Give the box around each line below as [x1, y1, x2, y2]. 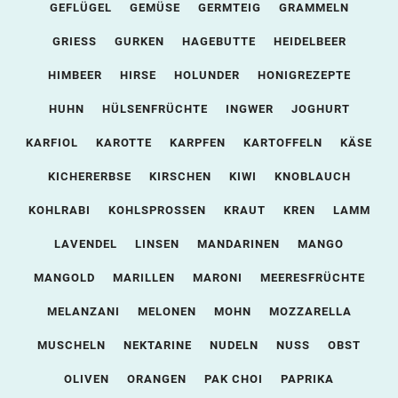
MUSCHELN [37, 338, 106, 352]
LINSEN [135, 237, 179, 251]
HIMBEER [47, 68, 102, 82]
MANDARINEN [197, 237, 280, 251]
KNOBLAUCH [274, 170, 351, 183]
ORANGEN [127, 372, 187, 386]
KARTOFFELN [243, 136, 322, 149]
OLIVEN [64, 372, 109, 386]
